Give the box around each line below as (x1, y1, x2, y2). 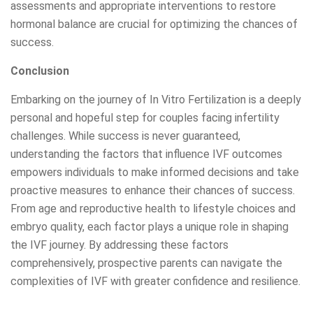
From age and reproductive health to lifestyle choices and (10, 202, 296, 216)
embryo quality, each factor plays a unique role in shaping (10, 220, 289, 234)
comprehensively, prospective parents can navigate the (10, 256, 282, 270)
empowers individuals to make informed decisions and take (10, 166, 299, 180)
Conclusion (10, 64, 69, 78)
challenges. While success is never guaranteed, (10, 129, 240, 143)
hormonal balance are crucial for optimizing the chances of (10, 17, 298, 31)
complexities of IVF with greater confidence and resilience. (10, 275, 300, 289)
